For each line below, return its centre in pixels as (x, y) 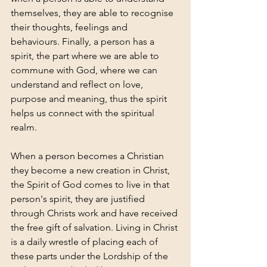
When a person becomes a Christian (89, 156)
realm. (25, 128)
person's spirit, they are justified (79, 199)
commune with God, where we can (85, 70)
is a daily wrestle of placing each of (86, 242)
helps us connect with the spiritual (84, 113)
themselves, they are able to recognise (93, 13)
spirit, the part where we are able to (86, 56)
